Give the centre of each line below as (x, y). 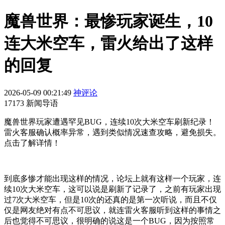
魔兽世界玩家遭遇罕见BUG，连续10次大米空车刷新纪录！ (109, 122)
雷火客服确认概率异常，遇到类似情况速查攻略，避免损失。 (113, 132)
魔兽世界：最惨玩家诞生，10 (108, 21)
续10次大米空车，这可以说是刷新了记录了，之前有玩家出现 (113, 189)
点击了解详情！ (32, 143)
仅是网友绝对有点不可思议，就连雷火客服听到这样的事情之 (113, 210)
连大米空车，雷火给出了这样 (108, 43)
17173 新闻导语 (31, 103)
